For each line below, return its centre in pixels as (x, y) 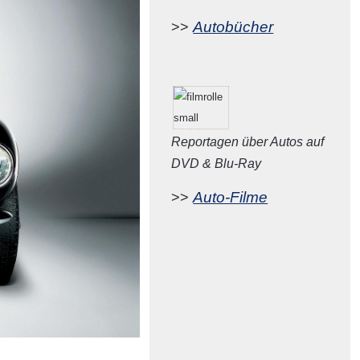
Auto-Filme (231, 198)
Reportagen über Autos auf (248, 142)
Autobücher (233, 27)
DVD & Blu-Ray (217, 164)
